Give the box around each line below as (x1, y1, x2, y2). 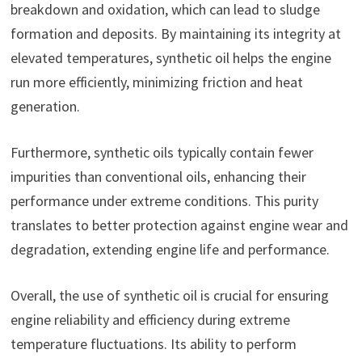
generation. (10, 96, 80, 116)
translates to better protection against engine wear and (10, 215, 348, 234)
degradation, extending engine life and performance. (10, 239, 330, 259)
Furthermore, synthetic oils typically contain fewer (10, 142, 314, 162)
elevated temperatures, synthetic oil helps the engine (10, 48, 331, 67)
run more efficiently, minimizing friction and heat (10, 72, 303, 91)
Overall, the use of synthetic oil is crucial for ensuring (10, 285, 329, 305)
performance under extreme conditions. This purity (10, 191, 318, 210)
